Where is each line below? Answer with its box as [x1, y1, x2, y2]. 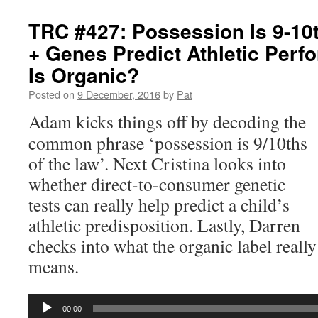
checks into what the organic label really [28, 234, 317, 258]
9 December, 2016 [77, 87, 160, 102]
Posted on [28, 87, 75, 102]
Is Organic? [28, 60, 139, 89]
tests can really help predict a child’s [28, 192, 290, 216]
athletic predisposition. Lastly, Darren [28, 213, 300, 237]
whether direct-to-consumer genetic [28, 172, 285, 196]
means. [28, 254, 79, 278]
